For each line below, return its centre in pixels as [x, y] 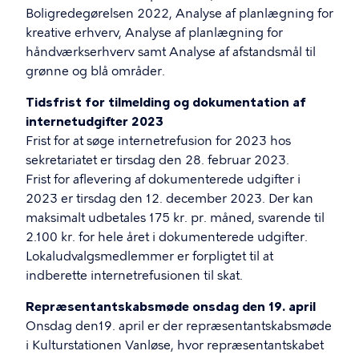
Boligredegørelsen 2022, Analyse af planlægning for [179, 14]
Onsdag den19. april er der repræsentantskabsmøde [179, 326]
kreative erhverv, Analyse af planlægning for [154, 33]
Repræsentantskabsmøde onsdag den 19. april [171, 307]
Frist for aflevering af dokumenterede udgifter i [163, 179]
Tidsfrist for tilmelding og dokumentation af [166, 103]
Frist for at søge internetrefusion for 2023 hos [158, 141]
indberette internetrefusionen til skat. [134, 276]
